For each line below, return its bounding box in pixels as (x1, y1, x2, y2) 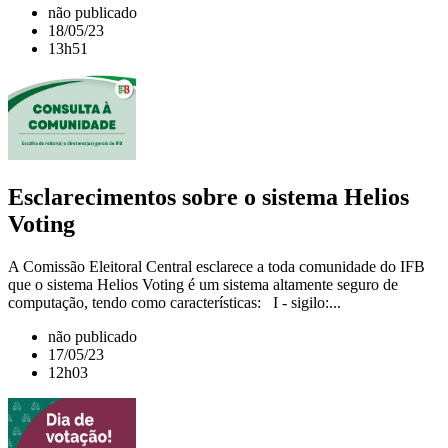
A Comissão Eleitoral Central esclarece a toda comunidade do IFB (8, 257, 425, 275)
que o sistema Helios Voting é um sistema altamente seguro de (8, 275, 398, 293)
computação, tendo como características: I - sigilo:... (8, 293, 341, 311)
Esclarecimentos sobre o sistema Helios (8, 183, 409, 210)
